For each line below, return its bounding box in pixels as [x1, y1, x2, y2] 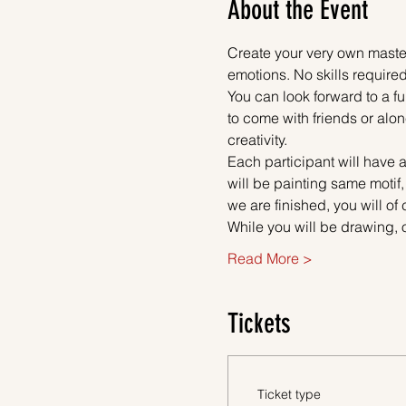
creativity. [227, 130, 287, 149]
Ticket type [256, 385, 321, 402]
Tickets [227, 306, 291, 340]
